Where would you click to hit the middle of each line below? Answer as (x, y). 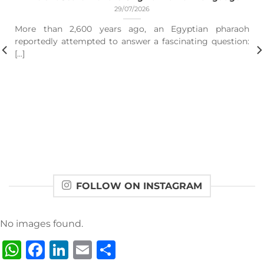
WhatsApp (72, 249)
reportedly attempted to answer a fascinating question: (132, 42)
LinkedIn (110, 249)
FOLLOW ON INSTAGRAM (139, 186)
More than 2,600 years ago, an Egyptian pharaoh (132, 29)
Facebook (91, 249)
